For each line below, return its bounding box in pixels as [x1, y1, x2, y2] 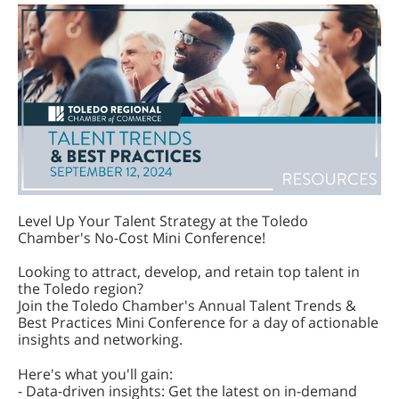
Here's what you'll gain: [18, 364, 173, 384]
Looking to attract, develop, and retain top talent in [18, 262, 360, 281]
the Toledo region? [18, 279, 143, 298]
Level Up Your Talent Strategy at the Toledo [18, 211, 308, 231]
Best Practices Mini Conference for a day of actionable [18, 313, 379, 332]
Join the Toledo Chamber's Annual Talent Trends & [18, 296, 356, 315]
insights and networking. [18, 330, 183, 349]
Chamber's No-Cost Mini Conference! [18, 228, 265, 248]
